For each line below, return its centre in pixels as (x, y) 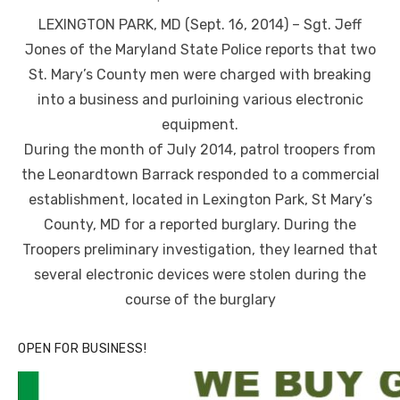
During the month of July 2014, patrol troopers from (200, 150)
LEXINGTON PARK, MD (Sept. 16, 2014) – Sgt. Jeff (200, 25)
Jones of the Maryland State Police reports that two (200, 50)
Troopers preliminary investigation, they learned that (200, 250)
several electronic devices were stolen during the (200, 275)
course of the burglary (200, 300)
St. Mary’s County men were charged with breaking (200, 75)
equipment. (200, 125)
